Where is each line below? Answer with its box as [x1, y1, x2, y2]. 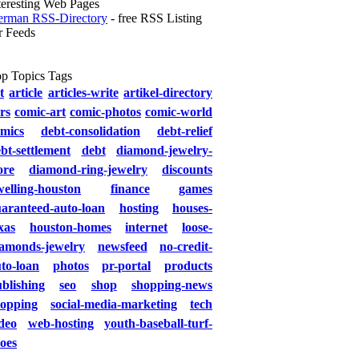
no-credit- [159, 240, 212, 253]
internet [125, 220, 168, 234]
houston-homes [29, 220, 111, 234]
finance [110, 182, 150, 196]
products [164, 259, 213, 272]
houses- [172, 201, 212, 215]
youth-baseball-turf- [104, 317, 212, 330]
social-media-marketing [50, 297, 177, 311]
